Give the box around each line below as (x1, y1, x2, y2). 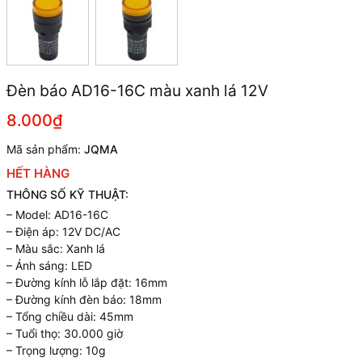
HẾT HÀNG (6, 166, 69, 181)
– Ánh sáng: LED (6, 259, 92, 272)
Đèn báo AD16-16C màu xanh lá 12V (6, 81, 268, 100)
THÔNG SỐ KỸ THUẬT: (6, 187, 128, 201)
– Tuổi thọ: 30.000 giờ (6, 326, 123, 340)
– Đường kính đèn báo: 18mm (6, 293, 162, 306)
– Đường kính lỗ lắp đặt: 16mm (6, 276, 167, 289)
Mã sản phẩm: (6, 142, 84, 156)
